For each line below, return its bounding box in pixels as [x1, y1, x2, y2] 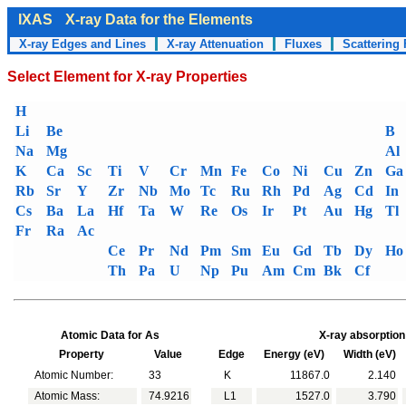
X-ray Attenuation [167, 37, 264, 51]
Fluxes [285, 37, 322, 51]
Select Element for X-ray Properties [7, 69, 247, 84]
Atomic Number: [30, 369, 113, 382]
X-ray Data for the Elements [65, 12, 253, 27]
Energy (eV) [258, 348, 330, 361]
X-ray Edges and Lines [19, 37, 146, 51]
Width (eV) [338, 348, 396, 361]
